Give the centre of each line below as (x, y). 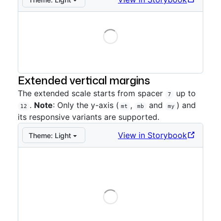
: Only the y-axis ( (86, 105)
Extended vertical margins (84, 80)
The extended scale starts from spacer (92, 93)
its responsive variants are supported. (89, 117)
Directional (114, 67)
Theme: (42, 135)
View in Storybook (152, 135)
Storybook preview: (56, 67)
